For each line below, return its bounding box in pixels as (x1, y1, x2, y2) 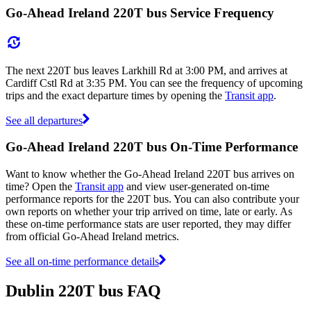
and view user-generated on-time (124, 180, 269, 192)
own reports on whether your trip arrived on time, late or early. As (6, 205, 292, 217)
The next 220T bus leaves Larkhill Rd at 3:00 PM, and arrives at (6, 64, 287, 76)
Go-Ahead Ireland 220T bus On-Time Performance (6, 140, 298, 155)
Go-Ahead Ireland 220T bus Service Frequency (6, 5, 274, 20)
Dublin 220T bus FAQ (6, 281, 161, 300)
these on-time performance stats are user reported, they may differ (6, 217, 291, 230)
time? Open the (6, 180, 75, 192)
